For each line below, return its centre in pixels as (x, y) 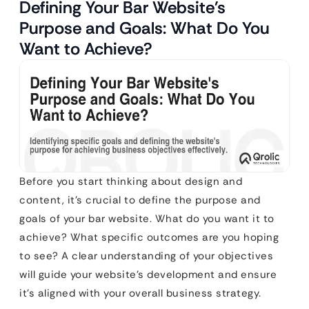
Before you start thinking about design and (131, 182)
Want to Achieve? (86, 48)
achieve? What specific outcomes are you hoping (149, 238)
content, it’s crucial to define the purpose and (140, 200)
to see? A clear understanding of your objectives (146, 256)
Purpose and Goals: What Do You (144, 28)
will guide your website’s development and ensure (148, 275)
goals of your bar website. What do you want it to (147, 219)
